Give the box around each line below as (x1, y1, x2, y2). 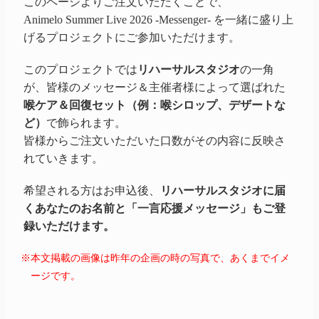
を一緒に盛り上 (211, 13, 293, 26)
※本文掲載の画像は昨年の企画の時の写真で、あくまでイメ (21, 252, 290, 263)
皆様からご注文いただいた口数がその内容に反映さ (23, 134, 286, 147)
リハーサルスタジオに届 (160, 184, 286, 197)
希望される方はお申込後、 (23, 184, 160, 197)
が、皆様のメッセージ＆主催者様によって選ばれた (23, 80, 286, 93)
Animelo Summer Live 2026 (23, 13, 155, 26)
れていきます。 (23, 152, 103, 164)
